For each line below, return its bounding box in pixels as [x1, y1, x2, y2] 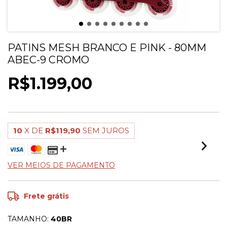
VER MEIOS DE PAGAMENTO [8, 161, 115, 170]
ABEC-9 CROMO [8, 54, 89, 66]
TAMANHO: [8, 214, 49, 223]
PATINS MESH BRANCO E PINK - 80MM [8, 42, 206, 54]
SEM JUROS [83, 126, 129, 135]
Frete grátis [24, 192, 69, 201]
